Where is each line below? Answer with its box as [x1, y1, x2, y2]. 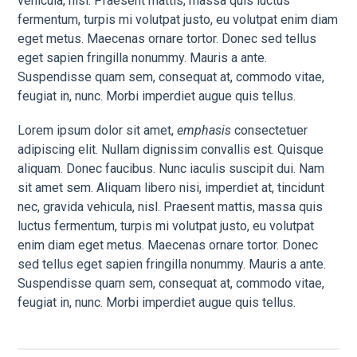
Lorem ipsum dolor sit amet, [18, 122, 178, 138]
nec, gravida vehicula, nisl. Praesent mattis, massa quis [18, 198, 324, 214]
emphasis [177, 122, 232, 138]
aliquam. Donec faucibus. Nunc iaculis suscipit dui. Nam [18, 160, 325, 176]
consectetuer [231, 122, 308, 138]
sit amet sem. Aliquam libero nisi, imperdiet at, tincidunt [18, 179, 325, 195]
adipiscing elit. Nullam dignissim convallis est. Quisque [18, 141, 324, 157]
